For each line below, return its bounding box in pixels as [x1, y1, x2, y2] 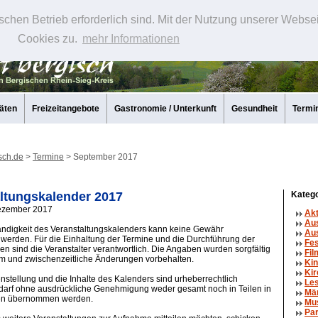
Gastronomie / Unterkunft [114, 104, 216, 114]
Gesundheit [231, 104, 278, 114]
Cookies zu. [17, 33, 80, 45]
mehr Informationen [82, 33, 180, 45]
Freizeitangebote [32, 104, 99, 114]
